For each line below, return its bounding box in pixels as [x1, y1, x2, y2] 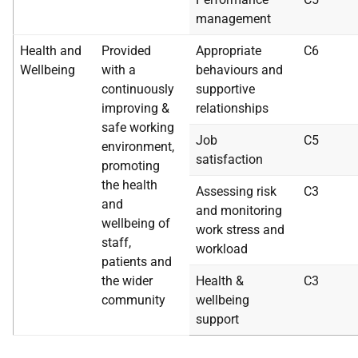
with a [101, 62, 136, 78]
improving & [101, 101, 169, 116]
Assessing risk [196, 184, 276, 199]
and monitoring [196, 203, 282, 218]
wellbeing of [101, 216, 170, 231]
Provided [101, 43, 151, 58]
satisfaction [196, 152, 263, 167]
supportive [196, 82, 255, 97]
